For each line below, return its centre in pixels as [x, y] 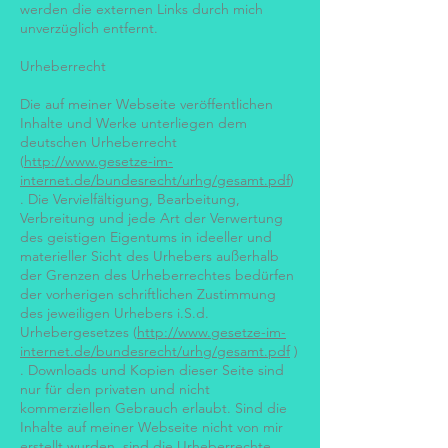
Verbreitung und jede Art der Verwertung [151, 218]
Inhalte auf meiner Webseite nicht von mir [151, 427]
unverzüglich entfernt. [89, 28]
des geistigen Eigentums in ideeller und [146, 237]
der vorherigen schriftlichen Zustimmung [148, 294]
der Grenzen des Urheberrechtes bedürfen [157, 275]
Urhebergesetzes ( [78, 332]
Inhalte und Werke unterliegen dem [133, 123]
